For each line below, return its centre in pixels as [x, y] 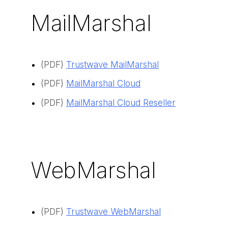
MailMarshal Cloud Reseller [121, 103]
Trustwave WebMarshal [113, 212]
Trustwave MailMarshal [112, 64]
